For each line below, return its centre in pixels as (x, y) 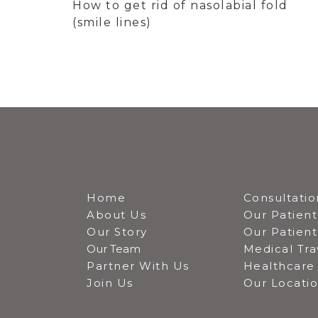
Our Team (114, 248)
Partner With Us (138, 265)
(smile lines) (112, 22)
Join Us (110, 283)
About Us (116, 214)
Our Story (117, 231)
